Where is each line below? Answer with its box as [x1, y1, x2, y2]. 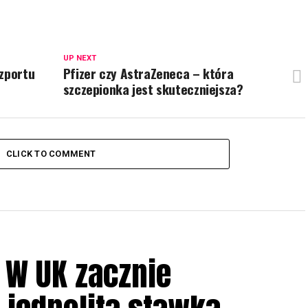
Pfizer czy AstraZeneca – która [63, 63, 234, 83]
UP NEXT [63, 54, 96, 63]
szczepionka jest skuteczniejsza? [63, 79, 243, 99]
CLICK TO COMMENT [5, 148, 96, 159]
